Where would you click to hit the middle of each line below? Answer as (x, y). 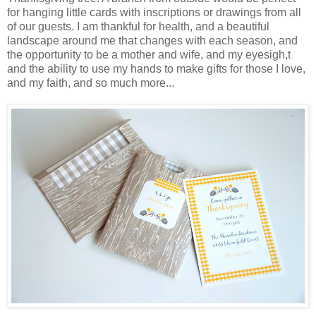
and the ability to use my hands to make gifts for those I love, (156, 68)
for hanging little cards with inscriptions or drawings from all (154, 12)
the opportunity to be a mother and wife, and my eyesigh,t (149, 54)
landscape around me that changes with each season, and (152, 40)
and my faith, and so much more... (91, 83)
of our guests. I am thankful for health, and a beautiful (138, 26)
